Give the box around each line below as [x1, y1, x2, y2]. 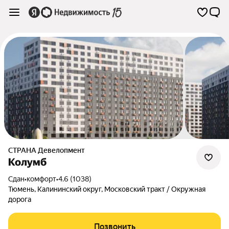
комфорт [27, 175, 56, 183]
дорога [8, 195, 31, 203]
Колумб [8, 156, 47, 168]
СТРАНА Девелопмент [13, 146, 85, 154]
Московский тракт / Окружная [104, 185, 205, 193]
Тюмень [8, 185, 34, 193]
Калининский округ [37, 185, 101, 193]
